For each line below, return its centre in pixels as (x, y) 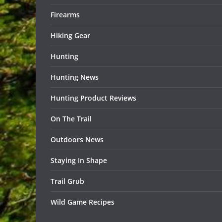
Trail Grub (67, 181)
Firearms (65, 15)
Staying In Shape (79, 161)
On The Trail (71, 119)
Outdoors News (77, 140)
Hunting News (75, 77)
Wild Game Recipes (83, 202)
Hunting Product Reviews (93, 98)
